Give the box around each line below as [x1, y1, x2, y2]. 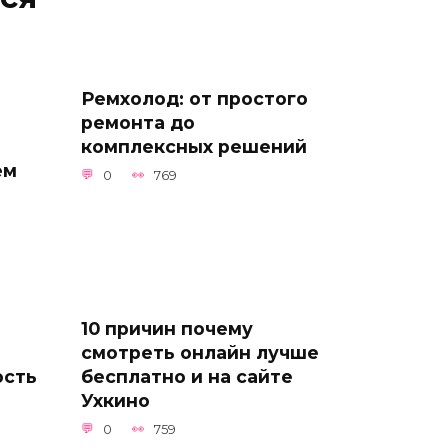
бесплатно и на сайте [81, 365, 293, 387]
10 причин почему [81, 317, 253, 339]
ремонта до [81, 111, 195, 133]
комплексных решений [81, 135, 307, 157]
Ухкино [81, 389, 150, 411]
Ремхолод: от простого [81, 87, 308, 109]
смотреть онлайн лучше [81, 341, 319, 363]
